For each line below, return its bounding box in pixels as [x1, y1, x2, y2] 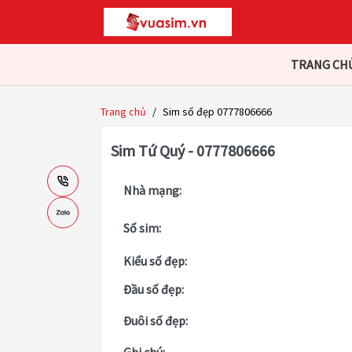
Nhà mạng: [123, 182, 181, 199]
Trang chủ [101, 104, 146, 119]
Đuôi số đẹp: [123, 313, 188, 329]
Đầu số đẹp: [123, 281, 184, 298]
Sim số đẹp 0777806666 [163, 104, 272, 119]
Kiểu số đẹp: [123, 253, 187, 269]
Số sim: [123, 220, 161, 236]
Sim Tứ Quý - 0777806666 [111, 141, 275, 161]
